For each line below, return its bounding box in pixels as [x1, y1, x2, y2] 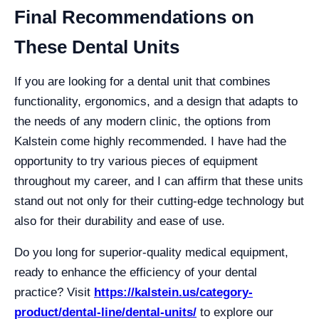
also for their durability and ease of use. [14, 214, 225, 228]
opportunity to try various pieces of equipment [14, 154, 258, 168]
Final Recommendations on [14, 6, 254, 28]
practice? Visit [14, 285, 94, 299]
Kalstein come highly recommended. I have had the [14, 134, 286, 148]
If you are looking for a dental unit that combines [14, 74, 271, 88]
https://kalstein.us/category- [94, 285, 253, 299]
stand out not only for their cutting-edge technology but [14, 194, 304, 208]
